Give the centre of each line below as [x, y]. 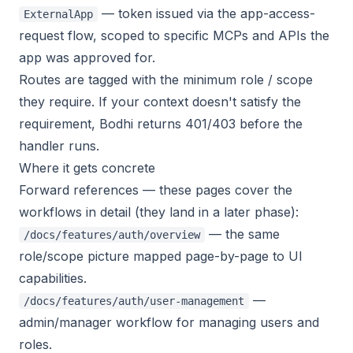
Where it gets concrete [87, 168]
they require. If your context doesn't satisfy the [160, 102]
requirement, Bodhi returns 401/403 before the [161, 124]
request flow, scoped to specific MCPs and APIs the [174, 35]
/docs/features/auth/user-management [134, 301]
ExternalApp [58, 14]
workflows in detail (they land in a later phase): [159, 212]
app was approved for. [87, 58]
